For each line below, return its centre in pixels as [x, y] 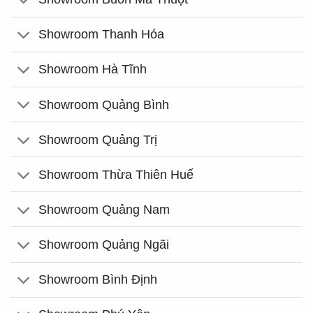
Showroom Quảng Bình [104, 104]
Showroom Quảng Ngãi [104, 244]
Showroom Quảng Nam [104, 209]
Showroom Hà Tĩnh [93, 70]
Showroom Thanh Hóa [102, 35]
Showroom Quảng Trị [98, 139]
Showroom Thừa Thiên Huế [116, 174]
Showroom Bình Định [98, 280]
